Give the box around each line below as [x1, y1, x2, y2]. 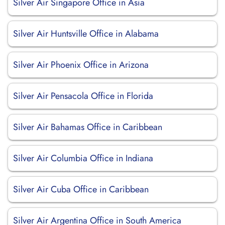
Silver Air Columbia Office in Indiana [13, 152, 153, 165]
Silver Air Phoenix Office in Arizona [13, 58, 149, 71]
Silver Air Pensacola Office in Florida [13, 89, 153, 102]
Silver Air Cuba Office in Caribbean [13, 183, 149, 196]
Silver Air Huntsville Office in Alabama [13, 27, 159, 40]
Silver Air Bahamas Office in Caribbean [13, 121, 162, 134]
